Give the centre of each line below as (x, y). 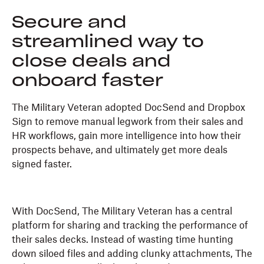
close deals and (91, 62)
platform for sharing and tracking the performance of (130, 226)
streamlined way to (108, 43)
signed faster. (42, 165)
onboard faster (88, 82)
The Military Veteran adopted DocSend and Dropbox (128, 108)
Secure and (69, 23)
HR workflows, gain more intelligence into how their (126, 136)
